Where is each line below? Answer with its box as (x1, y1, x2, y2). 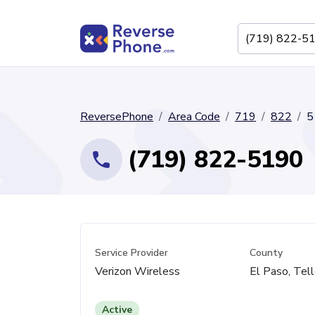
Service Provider (95, 246, 168, 259)
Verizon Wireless (95, 264, 180, 279)
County (249, 246, 283, 259)
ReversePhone (80, 109, 153, 124)
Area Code (168, 109, 220, 124)
